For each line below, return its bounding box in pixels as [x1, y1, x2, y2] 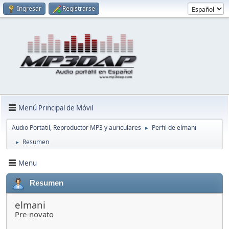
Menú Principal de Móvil [18, 103, 93, 112]
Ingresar [17, 4, 41, 13]
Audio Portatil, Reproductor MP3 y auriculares [12, 123, 141, 132]
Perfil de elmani [152, 123, 196, 132]
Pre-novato [15, 209, 54, 220]
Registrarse [62, 4, 95, 13]
